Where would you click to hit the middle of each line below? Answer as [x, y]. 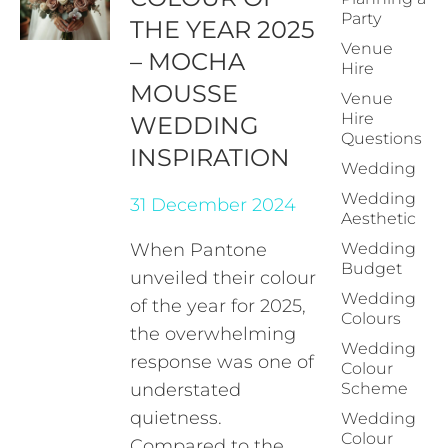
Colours [371, 318]
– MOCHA [188, 61]
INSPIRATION [210, 157]
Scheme [374, 388]
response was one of [222, 362]
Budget [371, 268]
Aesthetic [378, 218]
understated [186, 390]
